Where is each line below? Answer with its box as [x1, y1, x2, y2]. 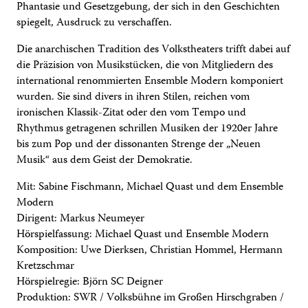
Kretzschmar [16, 256, 74, 276]
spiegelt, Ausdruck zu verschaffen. [16, 13, 172, 32]
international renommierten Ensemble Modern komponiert [16, 71, 283, 91]
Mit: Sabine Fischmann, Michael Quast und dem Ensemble [16, 177, 283, 197]
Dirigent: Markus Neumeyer [16, 209, 144, 228]
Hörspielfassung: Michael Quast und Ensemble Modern [16, 225, 269, 244]
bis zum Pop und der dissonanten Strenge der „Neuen [16, 135, 261, 154]
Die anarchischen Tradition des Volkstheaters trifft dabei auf [16, 40, 290, 59]
